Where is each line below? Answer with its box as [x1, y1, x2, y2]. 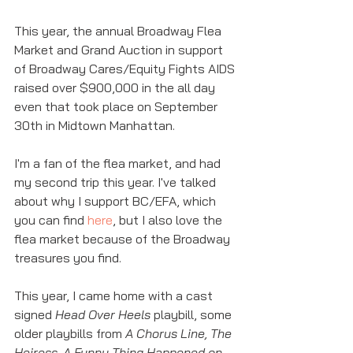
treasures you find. [14, 250, 124, 266]
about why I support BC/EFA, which [14, 193, 219, 209]
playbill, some [150, 307, 235, 322]
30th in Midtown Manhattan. [14, 117, 178, 133]
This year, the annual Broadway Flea [14, 23, 225, 39]
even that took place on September [14, 98, 221, 114]
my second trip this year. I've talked [14, 174, 219, 190]
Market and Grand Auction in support [14, 42, 226, 58]
